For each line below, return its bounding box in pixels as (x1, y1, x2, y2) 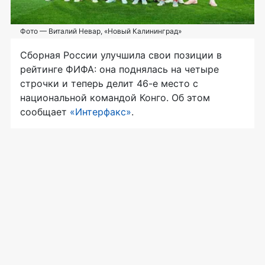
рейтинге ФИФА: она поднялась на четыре (20, 63, 219, 76)
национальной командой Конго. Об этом (20, 92, 210, 104)
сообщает (20, 106, 70, 118)
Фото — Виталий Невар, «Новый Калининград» (20, 27, 182, 36)
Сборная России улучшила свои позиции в (20, 49, 222, 62)
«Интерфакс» (70, 106, 131, 118)
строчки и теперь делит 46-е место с (20, 77, 198, 90)
